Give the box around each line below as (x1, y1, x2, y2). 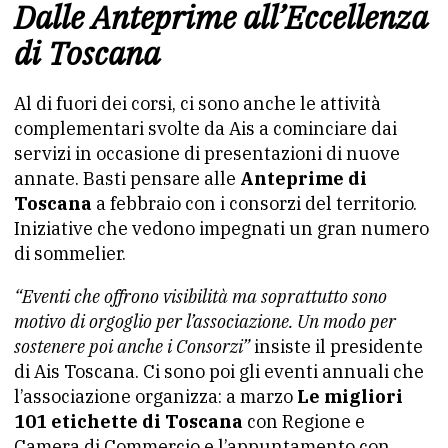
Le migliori (297, 384, 403, 408)
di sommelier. (14, 241, 126, 265)
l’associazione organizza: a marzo (14, 384, 297, 408)
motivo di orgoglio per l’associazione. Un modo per (14, 309, 396, 333)
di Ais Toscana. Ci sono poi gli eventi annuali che (14, 359, 424, 383)
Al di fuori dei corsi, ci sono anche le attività (14, 91, 381, 115)
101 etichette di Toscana (14, 409, 243, 433)
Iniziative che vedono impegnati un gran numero (14, 216, 429, 240)
